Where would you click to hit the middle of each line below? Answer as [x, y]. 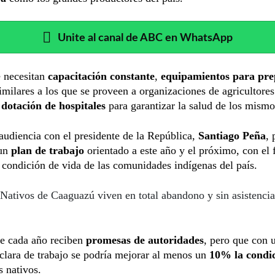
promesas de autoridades [145, 240]
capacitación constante [101, 76]
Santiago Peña [232, 135]
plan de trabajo [48, 150]
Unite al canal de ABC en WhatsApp [145, 37]
